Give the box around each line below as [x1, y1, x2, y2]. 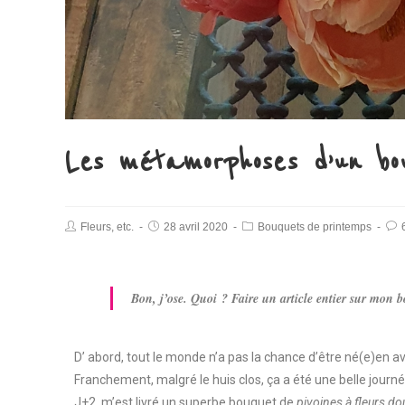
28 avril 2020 [164, 220, 228, 233]
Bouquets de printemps [258, 220, 372, 233]
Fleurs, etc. [80, 220, 134, 233]
